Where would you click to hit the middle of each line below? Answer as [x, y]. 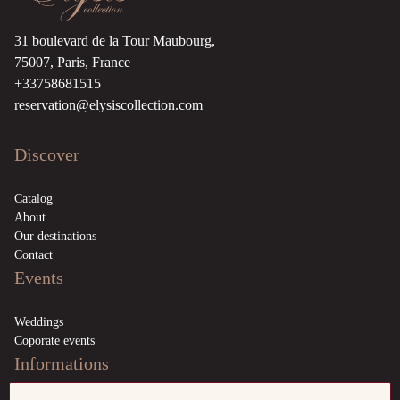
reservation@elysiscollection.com [108, 105]
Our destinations [55, 237]
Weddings [39, 322]
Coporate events [54, 341]
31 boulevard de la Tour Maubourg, [115, 41]
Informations [62, 364]
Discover [47, 155]
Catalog [33, 199]
